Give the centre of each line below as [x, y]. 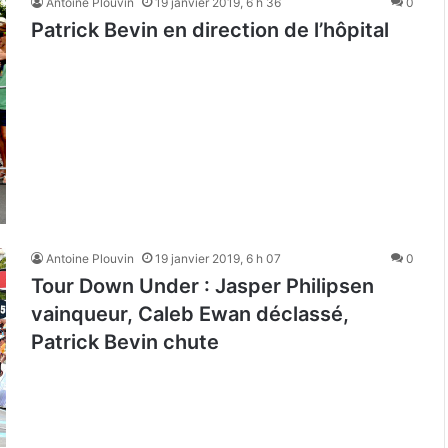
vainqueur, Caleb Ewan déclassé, [190, 314]
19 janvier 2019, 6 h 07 [218, 259]
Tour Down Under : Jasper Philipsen [202, 286]
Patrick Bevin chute [125, 342]
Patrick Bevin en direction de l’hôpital [210, 30]
